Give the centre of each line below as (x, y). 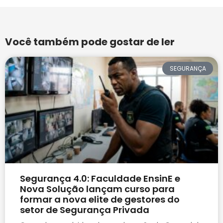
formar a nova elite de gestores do (100, 200)
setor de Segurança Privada (85, 210)
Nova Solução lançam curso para (97, 189)
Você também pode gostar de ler (90, 42)
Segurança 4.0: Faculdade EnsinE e (100, 179)
